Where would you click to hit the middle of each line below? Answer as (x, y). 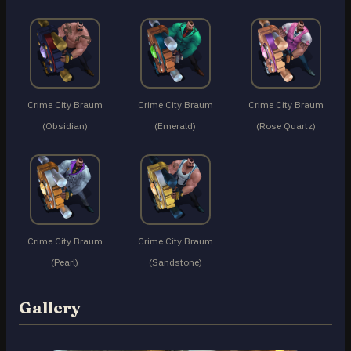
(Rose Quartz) (286, 126)
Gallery (50, 308)
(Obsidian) (65, 126)
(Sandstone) (175, 262)
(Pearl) (65, 262)
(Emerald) (175, 126)
